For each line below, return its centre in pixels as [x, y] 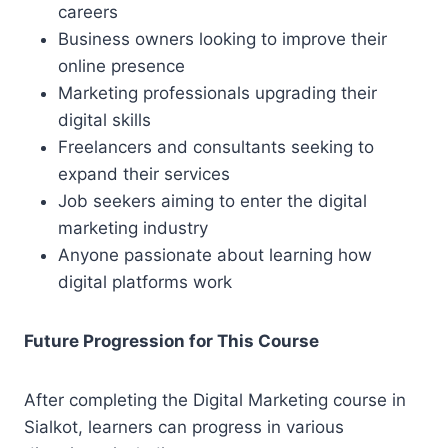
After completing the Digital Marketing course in [215, 400]
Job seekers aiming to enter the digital [212, 201]
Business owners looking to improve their [222, 39]
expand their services [144, 174]
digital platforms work [145, 282]
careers [88, 12]
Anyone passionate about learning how [215, 255]
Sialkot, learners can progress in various [184, 427]
